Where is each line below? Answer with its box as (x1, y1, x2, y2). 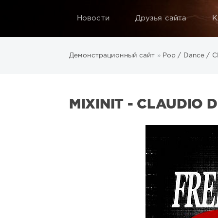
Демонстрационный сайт (69, 52, 155, 58)
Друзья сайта (135, 15, 187, 21)
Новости (77, 15, 109, 21)
